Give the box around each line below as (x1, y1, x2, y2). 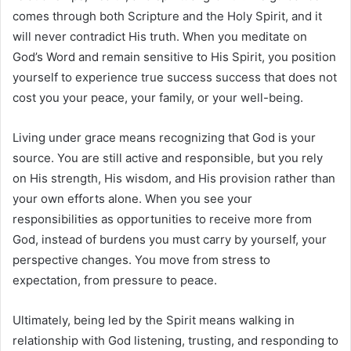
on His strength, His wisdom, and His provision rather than (13, 171, 335, 186)
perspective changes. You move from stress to (13, 252, 270, 268)
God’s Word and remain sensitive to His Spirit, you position (13, 49, 336, 65)
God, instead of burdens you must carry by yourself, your (13, 232, 327, 248)
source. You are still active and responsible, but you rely (13, 150, 323, 166)
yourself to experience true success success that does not (13, 70, 337, 85)
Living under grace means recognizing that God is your (13, 130, 316, 146)
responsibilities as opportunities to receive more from (13, 212, 312, 227)
